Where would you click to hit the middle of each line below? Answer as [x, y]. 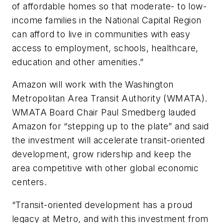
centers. [30, 182]
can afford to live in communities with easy [101, 34]
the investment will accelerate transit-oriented [109, 140]
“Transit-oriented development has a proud [102, 205]
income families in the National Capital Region [107, 20]
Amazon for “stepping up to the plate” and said [111, 126]
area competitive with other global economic [106, 168]
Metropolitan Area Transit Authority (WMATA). [110, 99]
